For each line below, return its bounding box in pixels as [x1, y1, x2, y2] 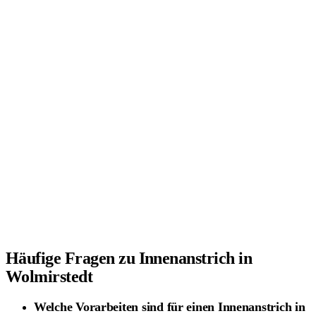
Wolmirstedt [6, 267, 93, 286]
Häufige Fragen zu [6, 248, 139, 267]
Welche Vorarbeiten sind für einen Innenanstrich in [34, 299, 305, 314]
